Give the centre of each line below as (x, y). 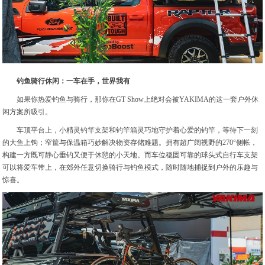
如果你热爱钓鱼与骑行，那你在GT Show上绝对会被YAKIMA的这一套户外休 (138, 100)
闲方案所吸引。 (28, 112)
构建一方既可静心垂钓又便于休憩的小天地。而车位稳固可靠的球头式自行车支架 (130, 155)
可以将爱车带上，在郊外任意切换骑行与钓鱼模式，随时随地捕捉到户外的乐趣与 (130, 168)
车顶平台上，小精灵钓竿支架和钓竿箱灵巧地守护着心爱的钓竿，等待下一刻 (138, 130)
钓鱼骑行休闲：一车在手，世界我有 (74, 81)
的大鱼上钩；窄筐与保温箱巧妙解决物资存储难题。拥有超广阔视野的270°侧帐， (130, 143)
